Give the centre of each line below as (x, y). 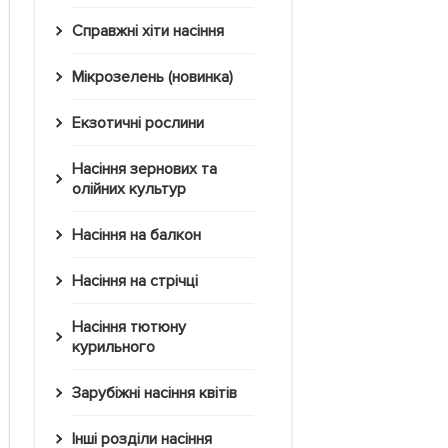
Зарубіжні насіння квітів (158, 393)
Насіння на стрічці (140, 281)
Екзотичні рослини (142, 123)
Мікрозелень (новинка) (158, 77)
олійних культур (129, 189)
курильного (113, 347)
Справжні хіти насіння (153, 31)
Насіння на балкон (141, 235)
